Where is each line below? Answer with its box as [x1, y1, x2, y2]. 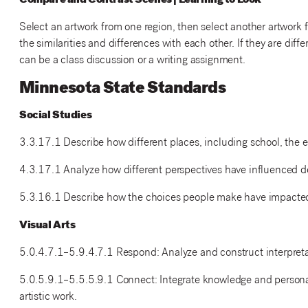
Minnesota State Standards [19, 80, 225, 98]
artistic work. [19, 291, 77, 303]
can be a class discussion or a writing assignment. [19, 54, 245, 67]
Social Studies [19, 109, 92, 122]
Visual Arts [19, 219, 76, 232]
